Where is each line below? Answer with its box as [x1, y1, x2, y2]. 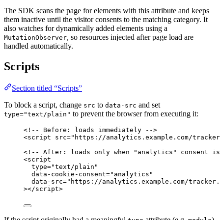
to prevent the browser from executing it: [71, 110, 198, 118]
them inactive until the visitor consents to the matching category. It [4, 15, 208, 24]
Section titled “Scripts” [12, 84, 82, 93]
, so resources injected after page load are [67, 32, 193, 41]
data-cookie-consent [31, 170, 106, 178]
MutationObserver [4, 33, 67, 41]
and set [137, 101, 160, 110]
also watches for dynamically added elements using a [4, 24, 167, 32]
